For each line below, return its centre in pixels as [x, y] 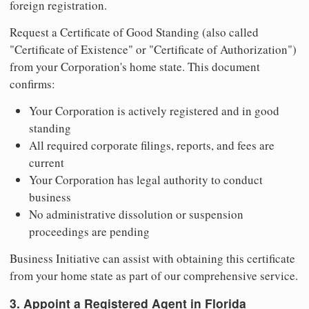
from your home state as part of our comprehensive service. [154, 275]
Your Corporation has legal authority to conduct [146, 179]
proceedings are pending [89, 231]
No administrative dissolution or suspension [136, 214]
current [47, 162]
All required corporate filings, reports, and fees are [152, 145]
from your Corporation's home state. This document [135, 66]
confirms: [32, 83]
